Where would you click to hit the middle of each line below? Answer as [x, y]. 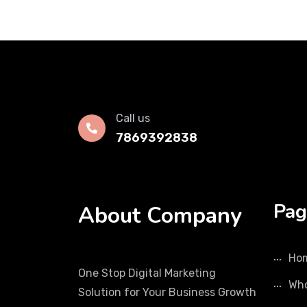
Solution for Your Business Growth [167, 292]
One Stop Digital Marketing [147, 273]
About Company [160, 216]
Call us [133, 118]
